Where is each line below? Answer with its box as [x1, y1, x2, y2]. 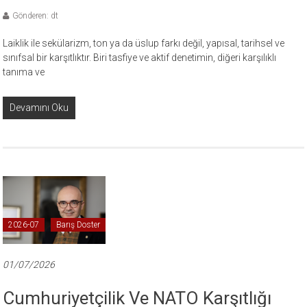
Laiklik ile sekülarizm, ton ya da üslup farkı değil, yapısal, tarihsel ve [3, 37, 285, 49]
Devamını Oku [10, 101, 69, 113]
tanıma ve [3, 66, 45, 77]
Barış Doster [56, 219, 101, 230]
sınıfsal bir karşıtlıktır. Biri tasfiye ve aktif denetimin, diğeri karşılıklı [3, 51, 277, 63]
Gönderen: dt [12, 10, 59, 21]
